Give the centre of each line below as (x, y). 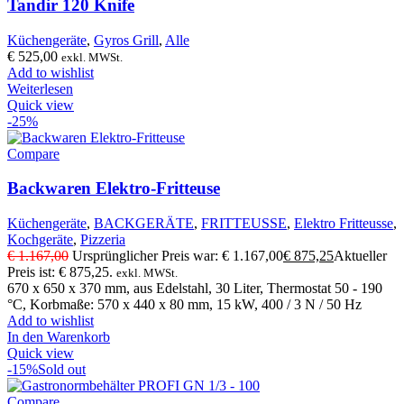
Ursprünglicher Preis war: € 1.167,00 (178, 256)
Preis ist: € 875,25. (60, 272)
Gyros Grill (126, 40)
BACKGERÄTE (144, 223)
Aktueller (360, 256)
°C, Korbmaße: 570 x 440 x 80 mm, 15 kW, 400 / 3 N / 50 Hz (184, 304)
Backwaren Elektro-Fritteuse (114, 188)
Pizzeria (103, 239)
